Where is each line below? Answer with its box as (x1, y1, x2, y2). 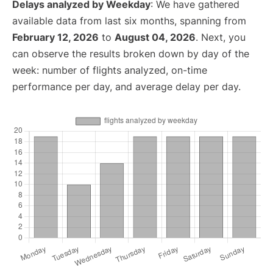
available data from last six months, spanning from (12, 15, 246, 27)
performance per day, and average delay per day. (12, 80, 241, 93)
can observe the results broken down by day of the (12, 48, 249, 60)
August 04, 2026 (115, 31, 196, 43)
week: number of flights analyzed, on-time (12, 64, 207, 76)
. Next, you (196, 31, 246, 43)
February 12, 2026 (12, 31, 99, 43)
